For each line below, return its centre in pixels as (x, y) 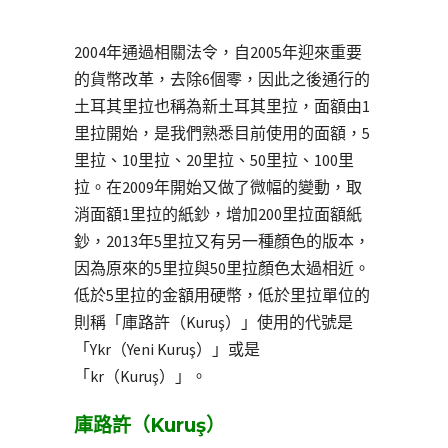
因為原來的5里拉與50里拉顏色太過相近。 (222, 267)
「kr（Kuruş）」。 (140, 375)
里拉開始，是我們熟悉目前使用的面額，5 (222, 132)
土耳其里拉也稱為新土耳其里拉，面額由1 (222, 105)
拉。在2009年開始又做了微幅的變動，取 (218, 186)
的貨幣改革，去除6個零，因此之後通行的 (222, 78)
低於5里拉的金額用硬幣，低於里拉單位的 (222, 294)
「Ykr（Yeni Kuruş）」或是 (167, 348)
